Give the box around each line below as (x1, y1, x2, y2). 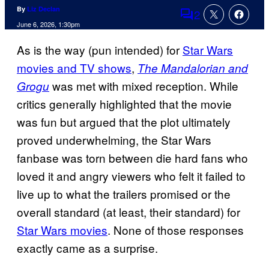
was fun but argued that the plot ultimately (17, 113, 231, 130)
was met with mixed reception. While (52, 77, 238, 94)
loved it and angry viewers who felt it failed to (17, 168, 246, 184)
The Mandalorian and (138, 60, 248, 76)
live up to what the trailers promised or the (17, 186, 231, 202)
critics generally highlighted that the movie (17, 95, 232, 112)
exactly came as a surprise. (17, 240, 158, 256)
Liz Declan (27, 4, 60, 14)
